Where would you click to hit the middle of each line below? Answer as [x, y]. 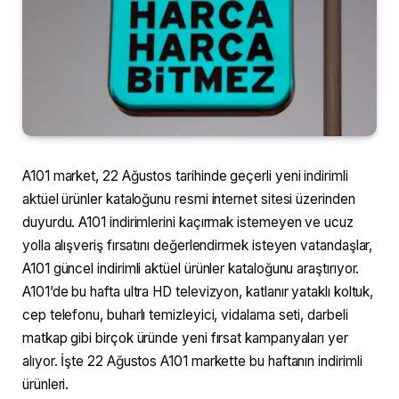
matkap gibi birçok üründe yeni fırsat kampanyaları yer [185, 338]
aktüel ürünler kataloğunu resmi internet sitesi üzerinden [189, 199]
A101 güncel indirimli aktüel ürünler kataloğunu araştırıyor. [191, 269]
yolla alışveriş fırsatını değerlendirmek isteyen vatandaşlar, [198, 246]
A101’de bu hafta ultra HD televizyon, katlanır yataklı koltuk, [198, 292]
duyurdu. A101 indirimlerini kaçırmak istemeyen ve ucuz [188, 223]
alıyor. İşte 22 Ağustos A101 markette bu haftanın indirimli [192, 362]
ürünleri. [46, 385]
